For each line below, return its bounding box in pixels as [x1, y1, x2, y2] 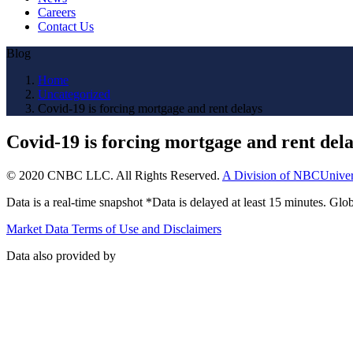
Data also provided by [6, 248, 116, 262]
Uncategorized [38, 87, 110, 101]
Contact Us [38, 19, 94, 33]
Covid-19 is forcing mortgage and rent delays [38, 101, 262, 115]
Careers [38, 5, 76, 19]
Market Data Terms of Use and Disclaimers [6, 221, 221, 236]
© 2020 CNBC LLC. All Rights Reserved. [6, 168, 222, 182]
